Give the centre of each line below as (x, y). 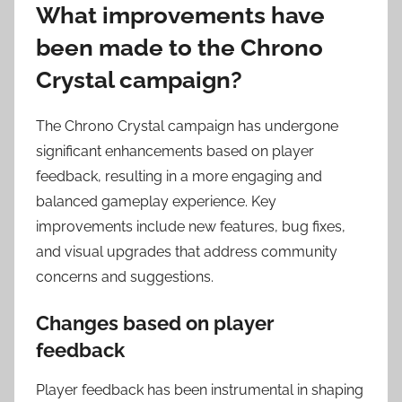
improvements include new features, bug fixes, (191, 226)
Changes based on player (155, 323)
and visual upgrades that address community (187, 251)
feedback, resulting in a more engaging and (179, 176)
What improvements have (180, 16)
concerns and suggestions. (125, 276)
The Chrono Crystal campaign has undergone (187, 126)
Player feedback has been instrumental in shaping (200, 390)
